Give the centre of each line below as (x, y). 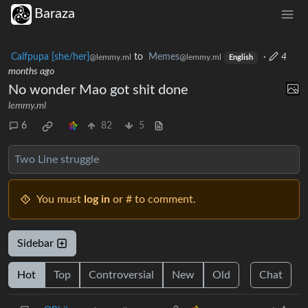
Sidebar (37, 243)
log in (97, 199)
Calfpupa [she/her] (50, 57)
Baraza (55, 14)
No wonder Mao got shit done (98, 90)
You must (60, 199)
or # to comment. (153, 199)
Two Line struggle (57, 159)
